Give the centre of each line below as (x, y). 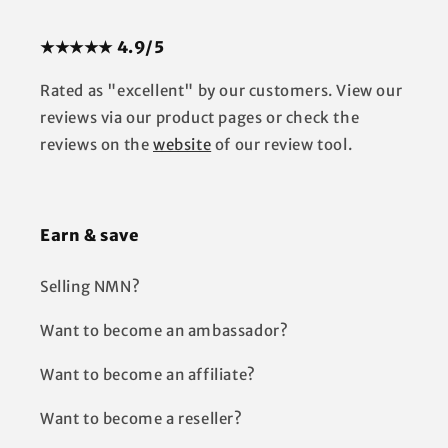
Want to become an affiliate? (148, 375)
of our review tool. (282, 145)
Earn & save (90, 235)
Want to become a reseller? (141, 419)
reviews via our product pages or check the (200, 118)
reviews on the (96, 145)
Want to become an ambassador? (164, 331)
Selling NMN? (90, 287)
